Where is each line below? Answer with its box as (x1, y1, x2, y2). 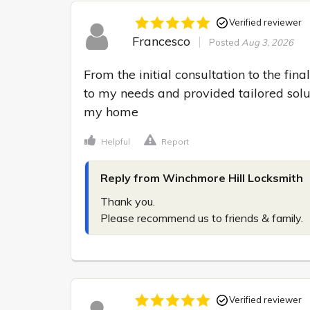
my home (84, 103, 138, 120)
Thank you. (100, 194, 155, 208)
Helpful (101, 136, 130, 147)
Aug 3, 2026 (241, 36, 293, 48)
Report (161, 136, 189, 147)
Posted (208, 36, 241, 48)
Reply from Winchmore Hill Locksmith (100, 170, 303, 185)
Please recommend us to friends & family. (100, 210, 303, 225)
